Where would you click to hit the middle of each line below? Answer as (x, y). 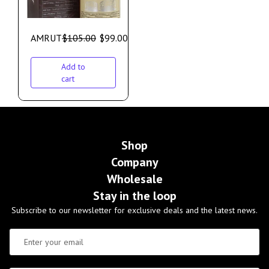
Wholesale (134, 179)
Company (134, 162)
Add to (73, 67)
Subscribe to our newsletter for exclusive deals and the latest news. (134, 210)
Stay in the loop (134, 196)
